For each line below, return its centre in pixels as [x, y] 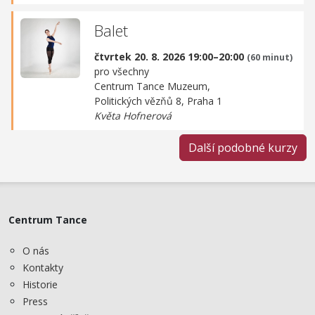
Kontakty [43, 268]
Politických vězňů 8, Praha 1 [158, 101]
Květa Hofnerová [133, 115]
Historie [40, 285]
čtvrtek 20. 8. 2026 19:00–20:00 [171, 56]
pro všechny [122, 71]
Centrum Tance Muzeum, [152, 86]
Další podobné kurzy [243, 147]
